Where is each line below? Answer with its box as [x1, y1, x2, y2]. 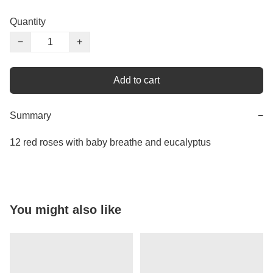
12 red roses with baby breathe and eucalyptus [10, 137, 211, 148]
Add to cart [113, 75, 160, 86]
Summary [10, 110, 51, 121]
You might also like [10, 203, 121, 217]
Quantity [10, 16, 46, 27]
